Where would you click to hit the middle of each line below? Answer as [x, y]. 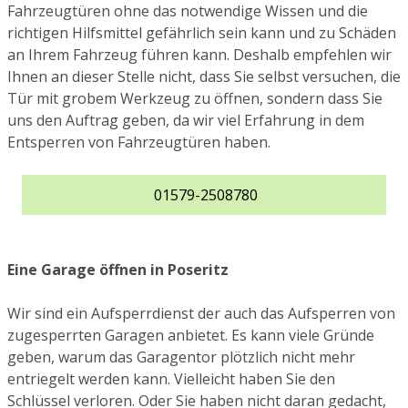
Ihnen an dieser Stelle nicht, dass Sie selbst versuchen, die [204, 77]
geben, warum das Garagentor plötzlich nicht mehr [181, 357]
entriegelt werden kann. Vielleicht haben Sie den [171, 379]
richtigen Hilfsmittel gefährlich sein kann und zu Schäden [202, 33]
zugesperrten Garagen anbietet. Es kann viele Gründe [191, 336]
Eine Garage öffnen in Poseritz [118, 270]
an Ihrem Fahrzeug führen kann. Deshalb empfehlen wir [199, 55]
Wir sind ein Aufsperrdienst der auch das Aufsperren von [201, 314]
